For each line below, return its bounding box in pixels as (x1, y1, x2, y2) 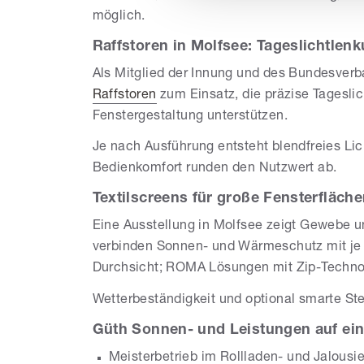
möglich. (92, 10, 145, 24)
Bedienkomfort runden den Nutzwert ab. (92, 162, 337, 176)
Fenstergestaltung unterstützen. (92, 110, 288, 123)
